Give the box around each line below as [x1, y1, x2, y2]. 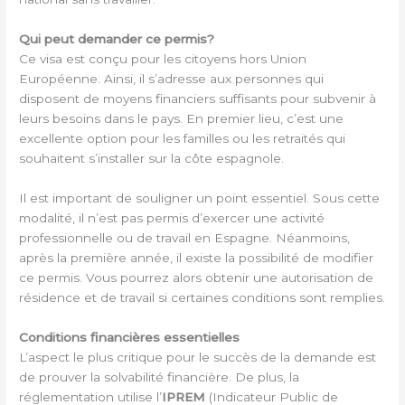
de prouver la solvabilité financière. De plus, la [19, 369, 300, 384]
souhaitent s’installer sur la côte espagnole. [19, 150, 285, 165]
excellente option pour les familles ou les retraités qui [19, 130, 346, 146]
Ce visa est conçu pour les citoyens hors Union [19, 51, 307, 66]
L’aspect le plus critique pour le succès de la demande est [19, 349, 377, 364]
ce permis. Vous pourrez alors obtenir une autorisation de [19, 269, 374, 285]
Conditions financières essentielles [19, 329, 240, 344]
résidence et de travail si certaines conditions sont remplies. [19, 289, 386, 305]
